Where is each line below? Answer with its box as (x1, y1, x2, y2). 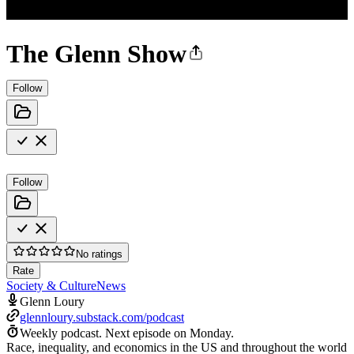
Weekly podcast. (20, 326, 102, 340)
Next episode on (105, 326, 190, 340)
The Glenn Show (6, 40, 186, 69)
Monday (190, 326, 231, 340)
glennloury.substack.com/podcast (20, 310, 184, 324)
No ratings (76, 247, 122, 260)
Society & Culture (6, 278, 96, 292)
